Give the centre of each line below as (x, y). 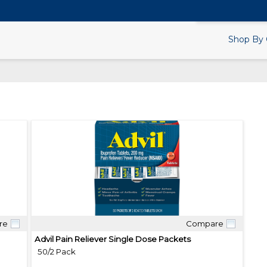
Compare (205, 224)
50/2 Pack (57, 252)
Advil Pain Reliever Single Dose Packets (113, 239)
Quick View (137, 233)
